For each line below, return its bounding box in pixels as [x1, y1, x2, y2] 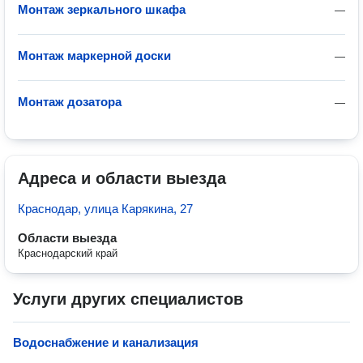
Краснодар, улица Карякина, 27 [18, 202, 193, 216]
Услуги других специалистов [13, 290, 243, 308]
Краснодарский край [18, 247, 117, 259]
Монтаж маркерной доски [18, 49, 171, 62]
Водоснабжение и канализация [13, 335, 199, 349]
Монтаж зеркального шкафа [18, 2, 186, 16]
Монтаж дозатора [18, 95, 122, 109]
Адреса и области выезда [18, 169, 226, 187]
